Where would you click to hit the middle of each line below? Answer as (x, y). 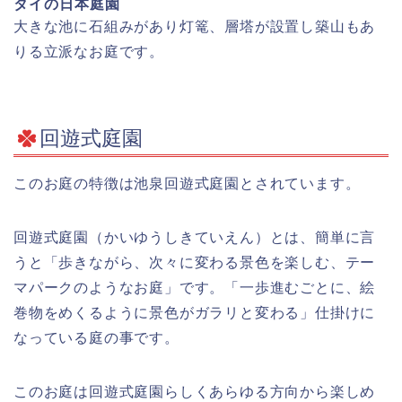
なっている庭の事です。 (96, 337)
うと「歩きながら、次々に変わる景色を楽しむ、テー (195, 262)
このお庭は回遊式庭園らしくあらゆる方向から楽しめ (195, 391)
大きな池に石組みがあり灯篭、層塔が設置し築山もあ (195, 27)
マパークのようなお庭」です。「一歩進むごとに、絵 (195, 287)
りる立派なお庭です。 (89, 52)
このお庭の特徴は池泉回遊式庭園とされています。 (187, 183)
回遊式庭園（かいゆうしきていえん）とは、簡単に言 (195, 237)
